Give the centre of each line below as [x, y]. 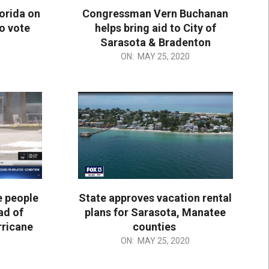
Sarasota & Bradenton [155, 42]
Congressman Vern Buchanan [156, 13]
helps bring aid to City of [155, 28]
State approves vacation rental [156, 198]
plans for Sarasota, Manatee [156, 212]
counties [155, 226]
